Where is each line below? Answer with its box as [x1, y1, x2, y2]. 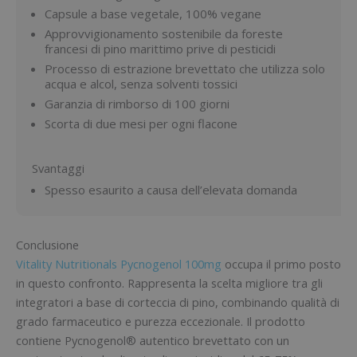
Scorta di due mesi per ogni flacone [45, 115, 237, 131]
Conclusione [16, 237, 79, 253]
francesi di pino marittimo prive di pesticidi [45, 40, 276, 57]
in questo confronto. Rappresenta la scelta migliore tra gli [16, 275, 323, 291]
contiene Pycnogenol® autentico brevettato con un [16, 332, 289, 348]
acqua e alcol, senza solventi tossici [45, 75, 237, 92]
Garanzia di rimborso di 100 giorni [45, 95, 229, 112]
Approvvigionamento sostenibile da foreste [45, 25, 283, 41]
